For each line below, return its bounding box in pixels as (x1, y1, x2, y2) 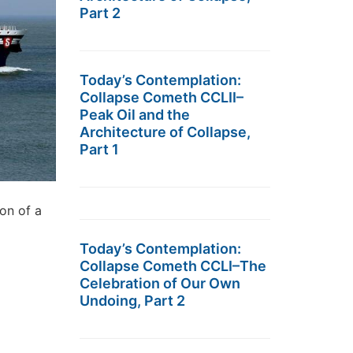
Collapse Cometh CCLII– (80, 89, 243, 106)
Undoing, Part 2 (80, 292, 185, 309)
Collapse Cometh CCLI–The (80, 258, 266, 274)
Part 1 (80, 141, 119, 158)
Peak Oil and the (80, 106, 190, 123)
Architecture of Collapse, (80, 124, 251, 140)
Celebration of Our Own (80, 275, 240, 292)
